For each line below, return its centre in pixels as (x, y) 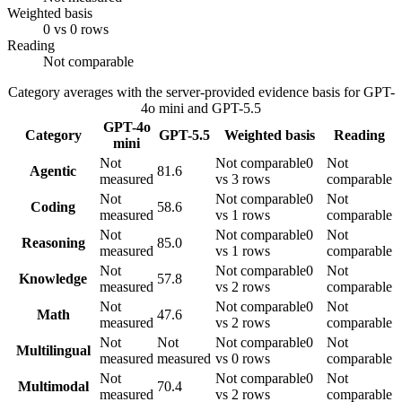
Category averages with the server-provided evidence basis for (185, 92)
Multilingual (53, 351)
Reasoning (53, 243)
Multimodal (53, 387)
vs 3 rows (243, 179)
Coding (53, 207)
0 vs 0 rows (76, 30)
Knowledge (53, 279)
